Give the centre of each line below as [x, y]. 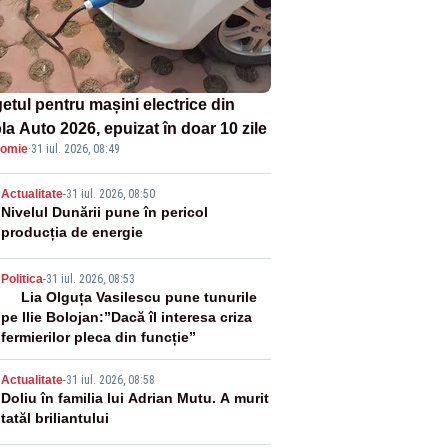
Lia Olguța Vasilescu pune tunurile [138, 296]
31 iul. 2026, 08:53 [90, 278]
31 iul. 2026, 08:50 [110, 193]
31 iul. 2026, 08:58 [110, 379]
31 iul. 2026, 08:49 [75, 148]
